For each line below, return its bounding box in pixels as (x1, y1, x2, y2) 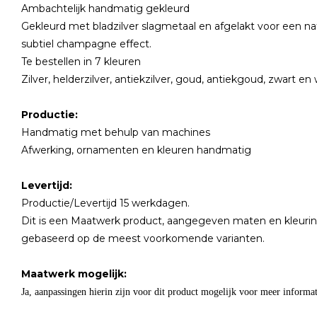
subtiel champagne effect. (21, 38, 151, 50)
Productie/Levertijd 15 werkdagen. (21, 197, 192, 209)
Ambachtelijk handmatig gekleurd (21, 2, 192, 15)
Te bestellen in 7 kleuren (21, 55, 144, 68)
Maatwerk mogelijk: (21, 267, 127, 280)
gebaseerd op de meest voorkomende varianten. (21, 232, 276, 245)
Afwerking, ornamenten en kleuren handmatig (21, 144, 254, 156)
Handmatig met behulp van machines (21, 126, 213, 139)
